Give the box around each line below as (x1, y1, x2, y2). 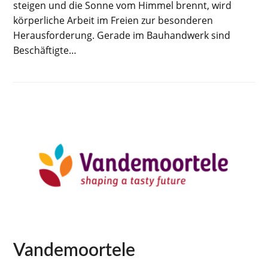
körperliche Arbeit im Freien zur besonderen (13, 14, 214, 28)
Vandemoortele (13, 241, 136, 260)
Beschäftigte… (13, 44, 77, 57)
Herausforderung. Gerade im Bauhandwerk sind (13, 29, 231, 42)
